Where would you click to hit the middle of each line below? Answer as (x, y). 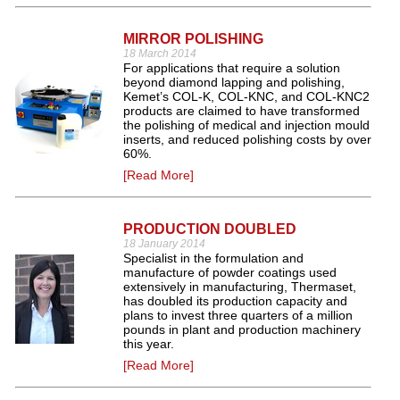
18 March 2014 (160, 54)
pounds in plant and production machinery (242, 329)
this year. (149, 344)
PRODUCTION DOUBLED (210, 229)
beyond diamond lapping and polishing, (234, 82)
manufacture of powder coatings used (230, 272)
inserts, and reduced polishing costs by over (247, 139)
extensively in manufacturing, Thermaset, (240, 287)
